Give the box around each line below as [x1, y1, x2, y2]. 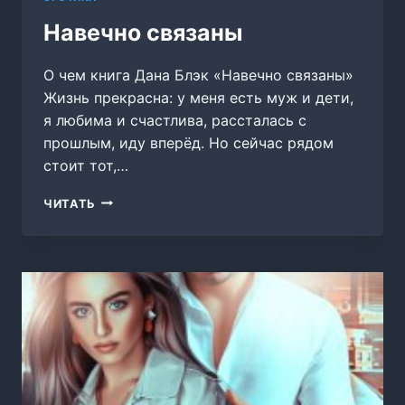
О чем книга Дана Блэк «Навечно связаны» [43, 65, 353, 84]
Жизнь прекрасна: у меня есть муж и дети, [43, 88, 353, 107]
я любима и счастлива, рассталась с [43, 110, 306, 129]
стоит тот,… [43, 155, 128, 174]
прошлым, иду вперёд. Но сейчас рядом [43, 133, 334, 152]
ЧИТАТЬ [43, 196, 96, 211]
